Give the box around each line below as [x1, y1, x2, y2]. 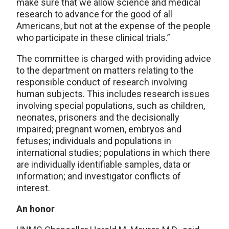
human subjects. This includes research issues [16, 88, 210, 99]
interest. [16, 182, 50, 193]
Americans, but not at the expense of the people [16, 20, 211, 31]
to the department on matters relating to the [16, 65, 194, 76]
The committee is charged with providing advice [16, 53, 211, 64]
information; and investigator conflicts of [16, 171, 181, 181]
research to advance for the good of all [16, 9, 172, 19]
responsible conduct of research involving [16, 77, 187, 87]
